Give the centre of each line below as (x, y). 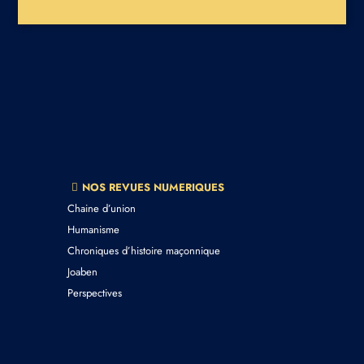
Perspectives (94, 293)
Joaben (82, 272)
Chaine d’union (101, 209)
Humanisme (93, 230)
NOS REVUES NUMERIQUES (153, 188)
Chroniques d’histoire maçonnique (143, 251)
